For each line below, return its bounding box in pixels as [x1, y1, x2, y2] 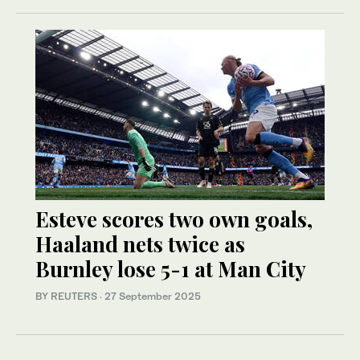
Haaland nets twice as [35, 229, 245, 258]
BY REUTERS [35, 289, 100, 302]
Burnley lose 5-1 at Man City [35, 254, 306, 283]
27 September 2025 [104, 289, 201, 302]
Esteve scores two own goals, [35, 204, 313, 233]
